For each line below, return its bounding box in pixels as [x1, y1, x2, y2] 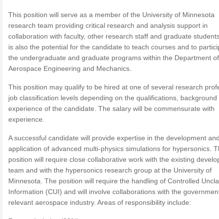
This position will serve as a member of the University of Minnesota [8, 11, 215, 19]
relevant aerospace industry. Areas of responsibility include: [8, 198, 191, 206]
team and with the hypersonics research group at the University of [8, 166, 212, 174]
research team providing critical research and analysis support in [8, 22, 208, 29]
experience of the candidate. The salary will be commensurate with [8, 105, 215, 112]
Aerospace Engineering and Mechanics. [8, 65, 131, 72]
